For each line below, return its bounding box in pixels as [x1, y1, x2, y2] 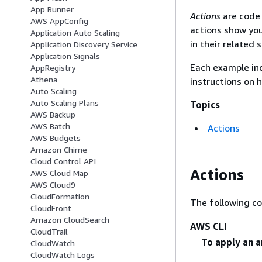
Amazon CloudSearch [30, 215, 109, 225]
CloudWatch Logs [30, 250, 95, 260]
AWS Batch [30, 121, 70, 132]
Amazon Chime [30, 144, 87, 155]
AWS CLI [190, 220, 227, 232]
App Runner [30, 4, 74, 15]
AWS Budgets [30, 133, 81, 143]
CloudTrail [30, 226, 68, 237]
